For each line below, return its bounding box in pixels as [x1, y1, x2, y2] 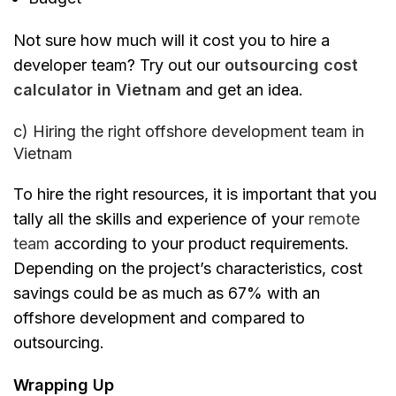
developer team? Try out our [13, 56, 225, 75]
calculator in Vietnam [13, 80, 181, 100]
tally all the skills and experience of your [13, 209, 308, 229]
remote [308, 209, 360, 229]
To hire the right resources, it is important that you [13, 185, 377, 204]
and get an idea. [181, 80, 303, 100]
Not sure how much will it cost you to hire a [13, 31, 330, 50]
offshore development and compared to [13, 308, 305, 328]
